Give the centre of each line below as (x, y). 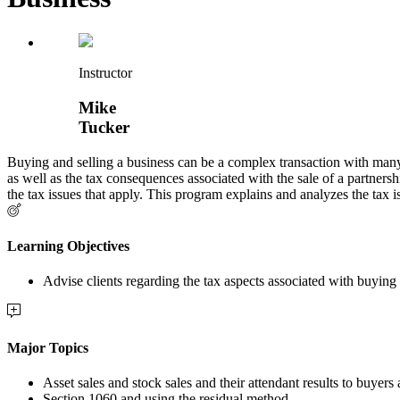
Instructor (105, 73)
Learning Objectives (68, 246)
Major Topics (48, 347)
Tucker (104, 128)
